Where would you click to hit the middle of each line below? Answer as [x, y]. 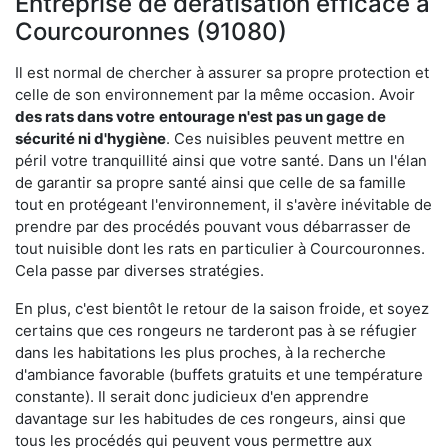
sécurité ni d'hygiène [90, 138]
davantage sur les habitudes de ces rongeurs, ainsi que [210, 418]
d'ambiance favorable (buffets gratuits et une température [219, 374]
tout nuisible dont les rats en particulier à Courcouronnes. [220, 248]
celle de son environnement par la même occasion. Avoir [215, 94]
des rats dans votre [85, 116]
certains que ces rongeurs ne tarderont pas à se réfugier [216, 330]
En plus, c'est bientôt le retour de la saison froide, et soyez [222, 308]
